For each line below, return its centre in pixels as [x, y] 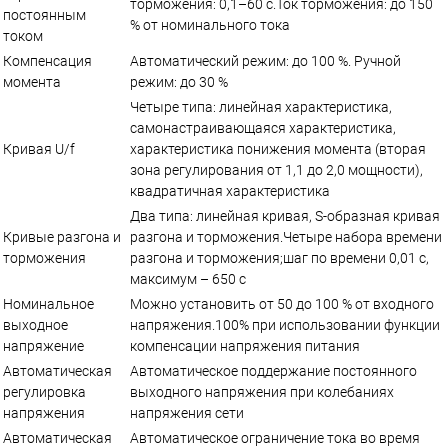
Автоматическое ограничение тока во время [275, 437]
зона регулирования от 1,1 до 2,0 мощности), [276, 169]
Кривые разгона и [62, 236]
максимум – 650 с [188, 278]
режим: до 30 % [179, 81]
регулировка [44, 391]
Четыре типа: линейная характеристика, [261, 106]
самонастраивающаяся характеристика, [263, 127]
